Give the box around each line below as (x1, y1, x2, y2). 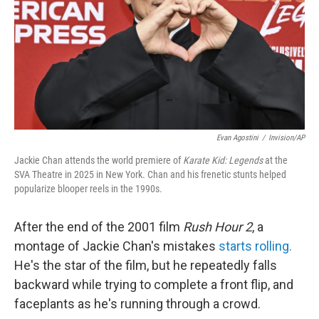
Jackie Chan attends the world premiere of (14, 155, 183, 166)
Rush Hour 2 (183, 219, 252, 234)
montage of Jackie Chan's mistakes (14, 239, 219, 253)
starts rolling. (219, 239, 292, 253)
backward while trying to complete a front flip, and (14, 277, 293, 292)
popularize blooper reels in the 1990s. (14, 183, 162, 194)
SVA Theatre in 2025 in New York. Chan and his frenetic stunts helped (14, 169, 286, 180)
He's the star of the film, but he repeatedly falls (14, 258, 277, 273)
